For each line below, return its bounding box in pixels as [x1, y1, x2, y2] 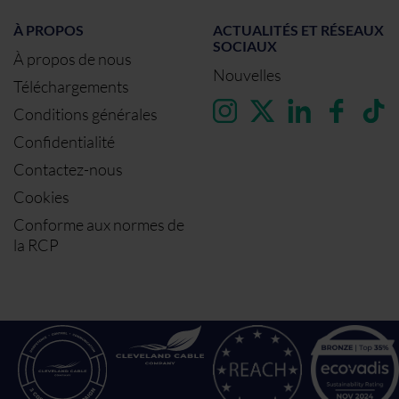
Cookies [13, 187, 69, 207]
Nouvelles [213, 65, 281, 85]
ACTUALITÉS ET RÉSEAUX [213, 21, 384, 38]
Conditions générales [13, 104, 158, 124]
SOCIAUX [213, 37, 277, 54]
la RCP [13, 235, 59, 255]
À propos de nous [13, 49, 132, 69]
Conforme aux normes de [13, 215, 184, 234]
